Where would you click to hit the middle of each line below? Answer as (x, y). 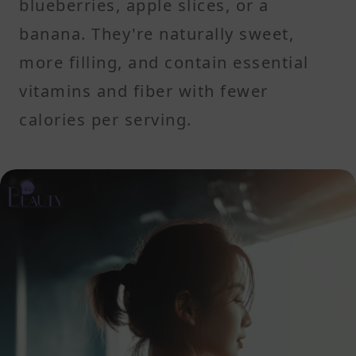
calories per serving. (106, 119)
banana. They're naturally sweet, (157, 33)
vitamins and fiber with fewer (144, 91)
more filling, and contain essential (164, 62)
